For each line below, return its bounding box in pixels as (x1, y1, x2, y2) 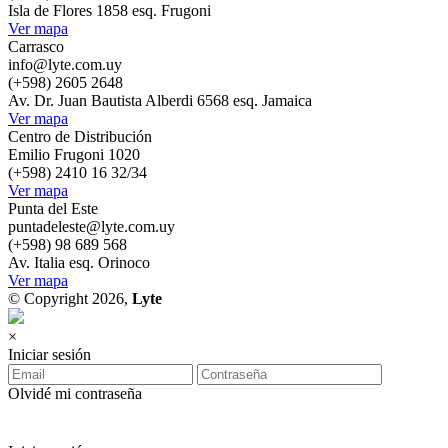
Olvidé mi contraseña (8, 385, 142, 402)
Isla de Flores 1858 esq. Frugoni (8, 2, 211, 19)
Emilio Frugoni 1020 (8, 146, 140, 163)
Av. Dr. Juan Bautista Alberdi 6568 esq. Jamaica (8, 92, 312, 109)
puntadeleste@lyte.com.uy (8, 218, 175, 235)
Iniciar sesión (8, 346, 91, 363)
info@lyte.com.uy (8, 56, 122, 73)
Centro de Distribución (8, 128, 152, 145)
